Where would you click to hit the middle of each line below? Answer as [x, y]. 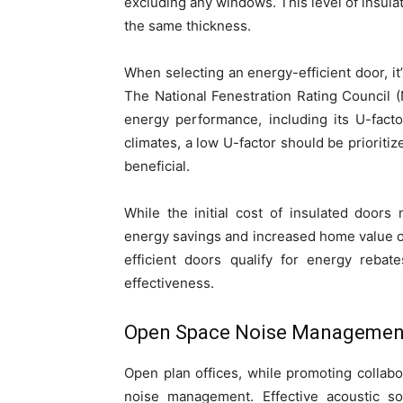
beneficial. [157, 166]
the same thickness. [188, 25]
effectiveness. [169, 282]
